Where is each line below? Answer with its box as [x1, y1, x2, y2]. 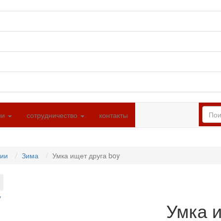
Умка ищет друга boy [52, 150, 120, 161]
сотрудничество [27, 110, 79, 120]
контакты [99, 110, 128, 120]
